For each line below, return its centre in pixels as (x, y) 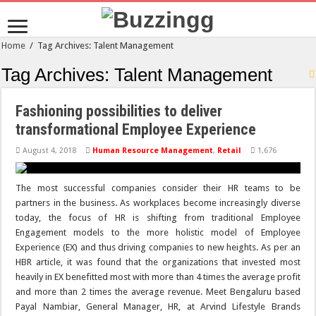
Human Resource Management (153, 151)
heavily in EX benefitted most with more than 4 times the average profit (158, 277)
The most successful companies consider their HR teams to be (158, 188)
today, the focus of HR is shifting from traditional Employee (158, 218)
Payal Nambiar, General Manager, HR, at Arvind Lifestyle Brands (158, 307)
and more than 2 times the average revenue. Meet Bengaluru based (158, 292)
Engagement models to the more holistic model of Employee (158, 233)
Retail (230, 151)
